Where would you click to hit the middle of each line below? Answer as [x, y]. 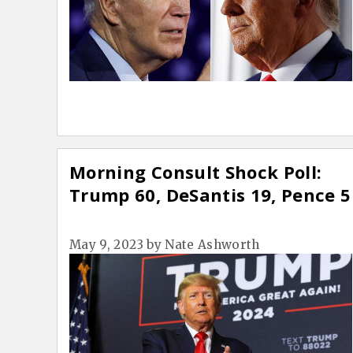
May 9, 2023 [106, 245]
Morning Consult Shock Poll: [196, 172]
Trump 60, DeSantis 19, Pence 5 [210, 195]
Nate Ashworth [212, 245]
